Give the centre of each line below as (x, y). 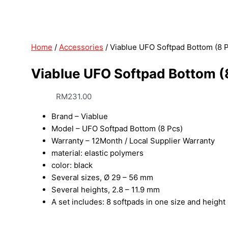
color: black (72, 165)
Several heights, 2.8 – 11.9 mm (106, 189)
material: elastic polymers (98, 153)
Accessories (81, 47)
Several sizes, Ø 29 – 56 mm (103, 177)
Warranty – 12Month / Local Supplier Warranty (133, 140)
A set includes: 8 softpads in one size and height (139, 202)
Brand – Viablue (80, 116)
